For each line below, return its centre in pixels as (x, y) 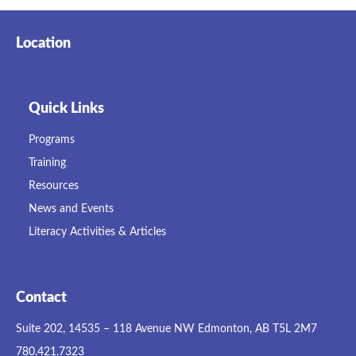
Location (43, 44)
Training (47, 163)
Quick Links (66, 108)
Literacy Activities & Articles (97, 232)
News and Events (71, 209)
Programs (51, 139)
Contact (41, 298)
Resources (53, 186)
